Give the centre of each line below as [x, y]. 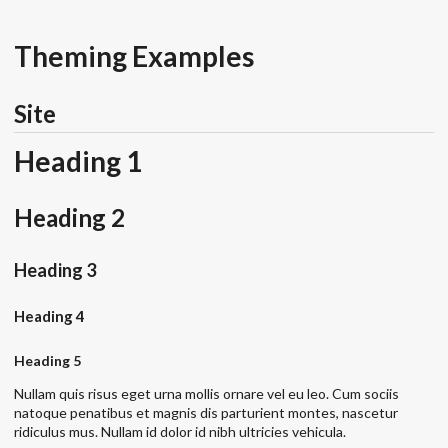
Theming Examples [134, 56]
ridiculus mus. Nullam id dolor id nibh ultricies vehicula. [180, 432]
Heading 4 [49, 316]
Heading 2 [69, 218]
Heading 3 [55, 269]
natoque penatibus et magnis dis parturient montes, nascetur [206, 413]
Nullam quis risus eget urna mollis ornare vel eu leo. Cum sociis [206, 394]
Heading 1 [78, 160]
